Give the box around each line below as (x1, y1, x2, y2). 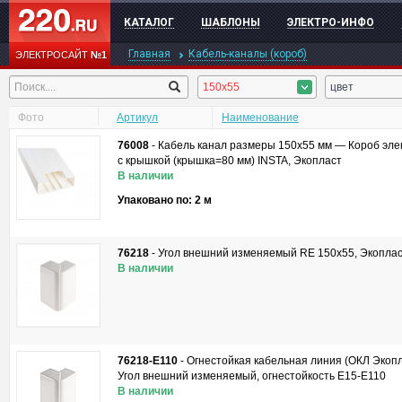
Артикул (117, 111, 158, 124)
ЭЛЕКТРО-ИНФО (287, 16, 374, 29)
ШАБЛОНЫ (201, 16, 260, 29)
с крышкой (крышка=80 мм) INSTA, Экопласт (118, 154, 342, 167)
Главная (128, 48, 170, 60)
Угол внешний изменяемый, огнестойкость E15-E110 (118, 370, 386, 382)
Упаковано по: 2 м (118, 194, 212, 206)
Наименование (222, 111, 299, 124)
